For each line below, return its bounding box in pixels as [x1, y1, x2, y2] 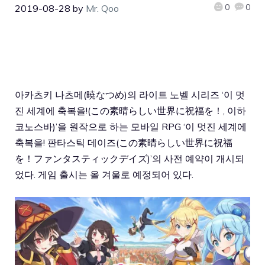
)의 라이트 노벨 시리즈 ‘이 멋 [124, 88, 245, 101]
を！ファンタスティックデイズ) [15, 152, 150, 164]
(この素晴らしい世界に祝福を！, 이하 [88, 104, 246, 117]
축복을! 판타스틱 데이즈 [15, 136, 116, 148]
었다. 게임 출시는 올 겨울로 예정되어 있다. [15, 168, 193, 180]
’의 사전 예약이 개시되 [150, 152, 244, 164]
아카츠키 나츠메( [15, 88, 86, 101]
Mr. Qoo [86, 2, 119, 15]
